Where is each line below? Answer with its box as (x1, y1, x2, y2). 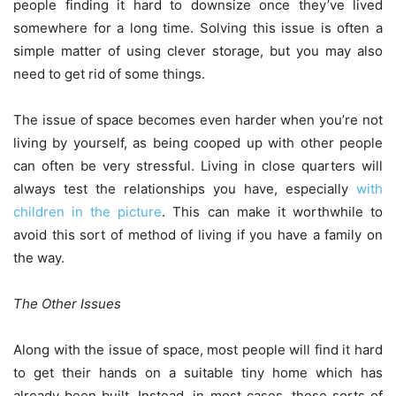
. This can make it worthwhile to (162, 203, 384, 221)
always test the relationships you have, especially (13, 180, 356, 198)
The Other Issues (13, 295, 121, 313)
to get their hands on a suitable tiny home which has (13, 364, 383, 382)
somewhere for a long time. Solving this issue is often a (13, 19, 383, 37)
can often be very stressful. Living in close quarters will (13, 157, 383, 175)
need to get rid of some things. (13, 65, 205, 83)
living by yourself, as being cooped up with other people (13, 134, 383, 152)
